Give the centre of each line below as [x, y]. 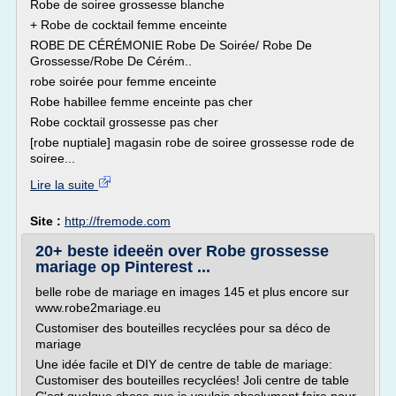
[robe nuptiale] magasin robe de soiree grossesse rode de [192, 142]
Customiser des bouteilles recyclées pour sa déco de [183, 328]
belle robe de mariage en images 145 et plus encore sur [192, 292]
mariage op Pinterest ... [123, 267]
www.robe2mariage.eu [98, 308]
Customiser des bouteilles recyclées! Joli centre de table [192, 380]
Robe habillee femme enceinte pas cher [141, 102]
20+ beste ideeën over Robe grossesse [182, 251]
